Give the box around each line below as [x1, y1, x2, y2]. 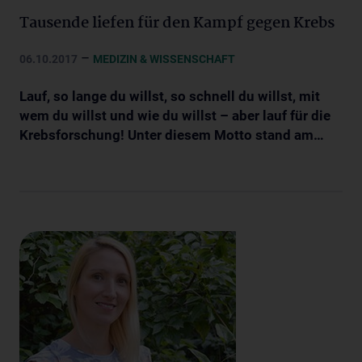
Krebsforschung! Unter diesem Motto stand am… [19, 126, 324, 143]
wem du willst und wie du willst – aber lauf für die [19, 107, 330, 124]
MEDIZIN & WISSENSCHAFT [93, 52, 235, 65]
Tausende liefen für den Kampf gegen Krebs [19, 11, 335, 36]
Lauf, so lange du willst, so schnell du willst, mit [19, 87, 320, 104]
